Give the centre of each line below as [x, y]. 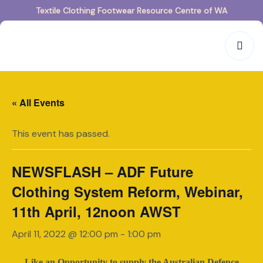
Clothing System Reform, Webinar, [127, 191]
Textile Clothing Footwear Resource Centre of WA [131, 11]
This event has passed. [61, 134]
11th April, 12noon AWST [96, 211]
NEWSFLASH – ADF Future [102, 171]
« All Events [38, 102]
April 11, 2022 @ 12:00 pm [65, 234]
